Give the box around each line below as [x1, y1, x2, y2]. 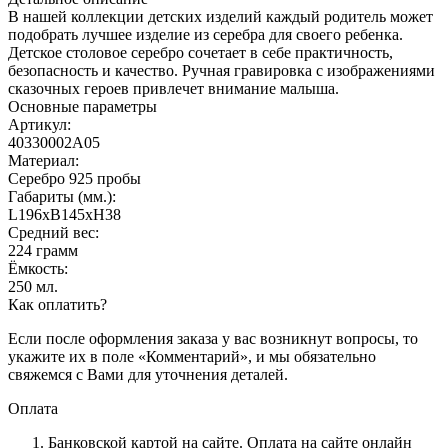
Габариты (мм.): [8, 187, 116, 205]
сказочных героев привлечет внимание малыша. [8, 79, 339, 97]
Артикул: [8, 115, 71, 133]
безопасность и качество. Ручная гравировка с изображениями [8, 61, 435, 79]
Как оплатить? [8, 295, 107, 313]
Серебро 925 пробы [8, 169, 141, 187]
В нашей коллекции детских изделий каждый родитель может [8, 7, 433, 25]
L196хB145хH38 [8, 205, 121, 223]
